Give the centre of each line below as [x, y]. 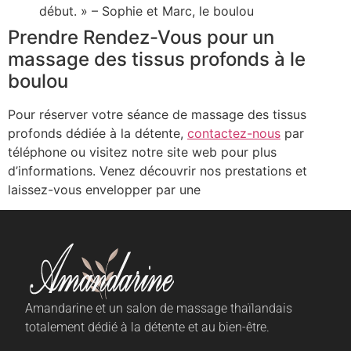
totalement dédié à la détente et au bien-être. [147, 327]
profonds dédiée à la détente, [98, 133]
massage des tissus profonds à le [157, 59]
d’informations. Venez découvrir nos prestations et [157, 170]
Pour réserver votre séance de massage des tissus [157, 114]
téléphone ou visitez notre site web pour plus [142, 152]
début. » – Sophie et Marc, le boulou [147, 11]
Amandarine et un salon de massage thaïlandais [159, 309]
